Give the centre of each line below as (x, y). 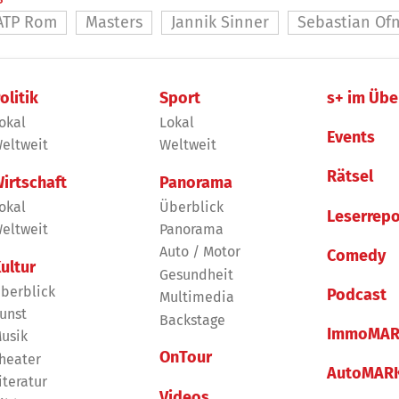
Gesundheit (196, 274)
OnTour (185, 358)
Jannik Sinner (220, 23)
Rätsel (350, 177)
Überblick (191, 207)
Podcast (357, 294)
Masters (114, 23)
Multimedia (196, 297)
